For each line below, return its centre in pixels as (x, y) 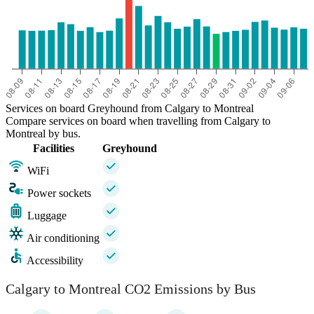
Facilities (54, 149)
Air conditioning (63, 238)
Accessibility (55, 261)
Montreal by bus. (43, 134)
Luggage (47, 216)
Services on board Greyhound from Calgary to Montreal (130, 109)
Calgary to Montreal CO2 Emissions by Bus (131, 288)
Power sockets (59, 193)
